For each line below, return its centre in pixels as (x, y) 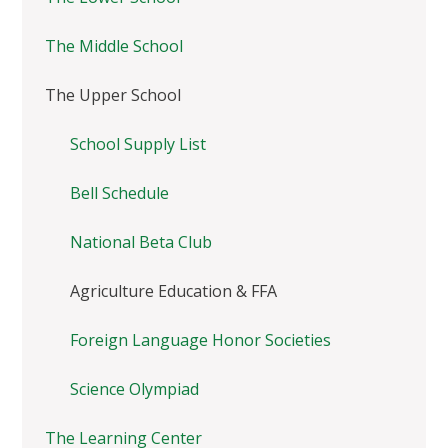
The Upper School (112, 95)
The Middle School (113, 46)
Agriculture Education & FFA (174, 291)
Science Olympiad (135, 389)
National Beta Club (141, 242)
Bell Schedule (120, 193)
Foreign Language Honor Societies (201, 340)
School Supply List (138, 144)
